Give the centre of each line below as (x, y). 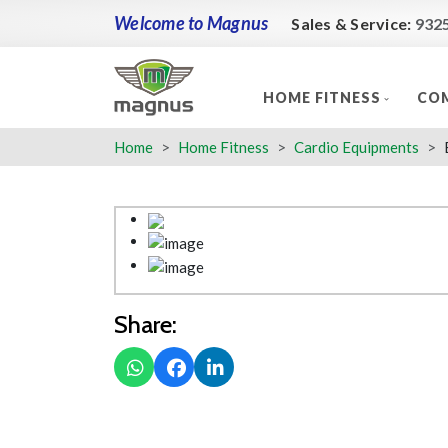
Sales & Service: (353, 23)
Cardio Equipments (356, 147)
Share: (145, 325)
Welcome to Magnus (191, 23)
